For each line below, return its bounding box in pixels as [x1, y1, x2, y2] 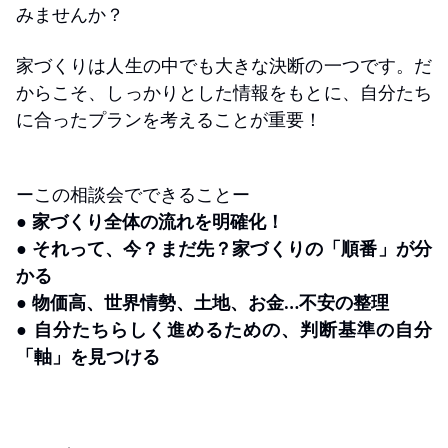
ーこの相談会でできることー [16, 181, 250, 206]
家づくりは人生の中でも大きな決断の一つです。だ [16, 52, 432, 77]
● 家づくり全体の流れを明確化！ [16, 208, 284, 233]
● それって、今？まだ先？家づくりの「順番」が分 [16, 235, 432, 260]
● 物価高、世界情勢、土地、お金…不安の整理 [16, 289, 389, 314]
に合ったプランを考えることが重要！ [16, 106, 322, 131]
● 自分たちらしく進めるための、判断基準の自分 [16, 316, 432, 341]
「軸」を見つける [16, 343, 160, 368]
